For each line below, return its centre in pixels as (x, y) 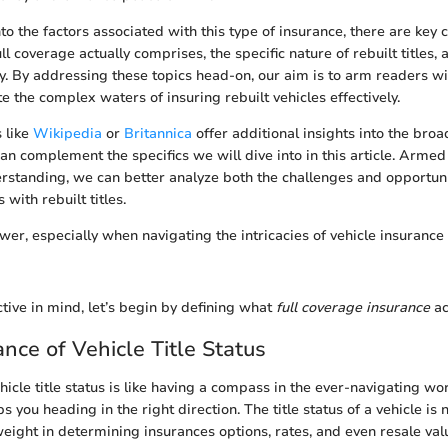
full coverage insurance (353, 307)
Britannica (158, 133)
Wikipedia (67, 133)
